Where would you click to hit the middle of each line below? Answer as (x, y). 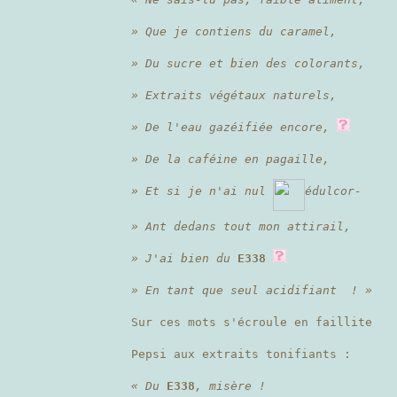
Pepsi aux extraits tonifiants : (241, 354)
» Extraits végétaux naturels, (234, 95)
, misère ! (230, 386)
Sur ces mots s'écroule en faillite (252, 322)
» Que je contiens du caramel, (234, 31)
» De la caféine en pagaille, (230, 159)
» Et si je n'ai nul (202, 191)
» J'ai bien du (184, 258)
